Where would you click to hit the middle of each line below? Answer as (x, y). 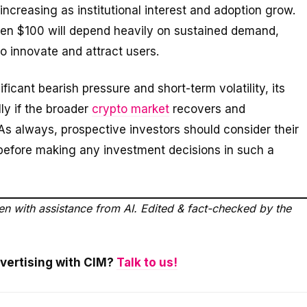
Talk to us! (147, 263)
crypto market (131, 109)
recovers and (207, 109)
